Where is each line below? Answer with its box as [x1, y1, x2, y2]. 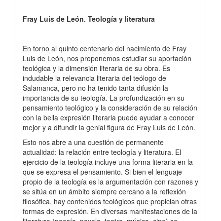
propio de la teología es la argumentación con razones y [23, 176, 198, 186]
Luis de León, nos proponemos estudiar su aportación [23, 53, 191, 63]
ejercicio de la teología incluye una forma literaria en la [23, 156, 193, 167]
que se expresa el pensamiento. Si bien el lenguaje [23, 166, 182, 177]
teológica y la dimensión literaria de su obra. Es [23, 63, 170, 73]
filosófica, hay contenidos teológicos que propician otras [23, 196, 197, 206]
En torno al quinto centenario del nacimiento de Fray [23, 43, 186, 53]
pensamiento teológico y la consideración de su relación [23, 102, 197, 112]
